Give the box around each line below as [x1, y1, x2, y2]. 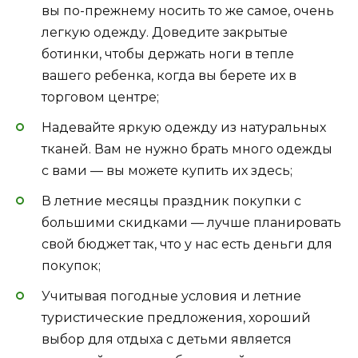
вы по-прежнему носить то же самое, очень [42, 2, 334, 18]
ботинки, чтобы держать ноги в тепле [42, 46, 294, 62]
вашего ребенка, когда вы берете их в [42, 67, 296, 83]
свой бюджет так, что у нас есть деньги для [42, 237, 332, 253]
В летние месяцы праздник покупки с [42, 193, 301, 209]
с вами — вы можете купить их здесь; [42, 163, 292, 179]
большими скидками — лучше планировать [42, 215, 341, 231]
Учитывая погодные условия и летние [42, 288, 301, 304]
